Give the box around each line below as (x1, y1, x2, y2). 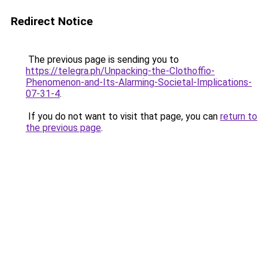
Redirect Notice (11, 14, 93, 28)
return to (220, 111, 257, 122)
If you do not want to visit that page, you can (26, 111, 220, 122)
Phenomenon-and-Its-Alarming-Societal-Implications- (26, 77, 252, 88)
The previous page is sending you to (26, 54, 179, 65)
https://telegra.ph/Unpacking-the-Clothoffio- (26, 65, 215, 77)
